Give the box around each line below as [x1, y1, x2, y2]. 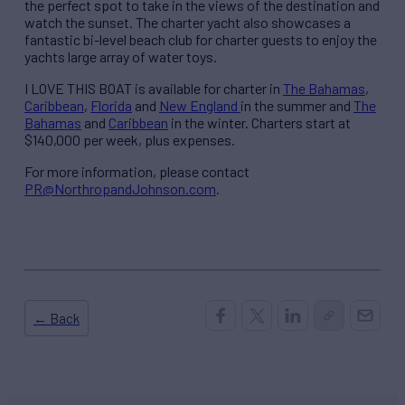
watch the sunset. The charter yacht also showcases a [24, 14, 351, 32]
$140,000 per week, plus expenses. [24, 131, 235, 149]
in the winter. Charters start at [168, 114, 351, 132]
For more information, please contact [24, 163, 250, 181]
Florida [90, 97, 132, 115]
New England [159, 97, 240, 115]
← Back [33, 309, 80, 326]
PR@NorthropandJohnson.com [24, 180, 216, 198]
